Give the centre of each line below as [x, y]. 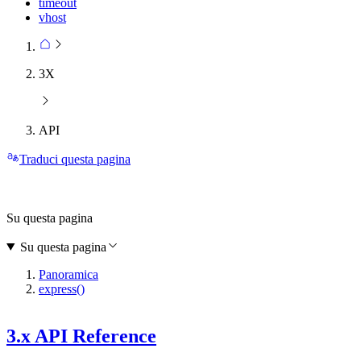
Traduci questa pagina [75, 160]
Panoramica [68, 274]
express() [62, 288]
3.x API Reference [81, 336]
